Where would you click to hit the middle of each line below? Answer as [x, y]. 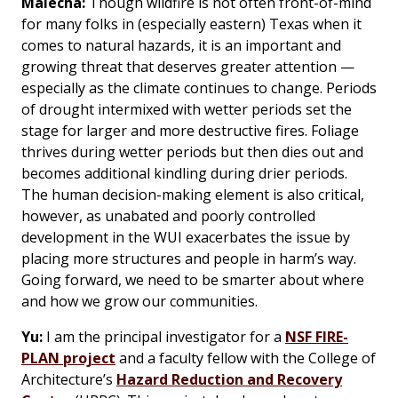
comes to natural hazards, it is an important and [181, 46]
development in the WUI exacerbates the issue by [186, 238]
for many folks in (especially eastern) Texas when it [191, 24]
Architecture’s [69, 380]
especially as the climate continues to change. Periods [199, 88]
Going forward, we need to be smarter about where [193, 280]
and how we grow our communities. [139, 302]
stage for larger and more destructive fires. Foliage [190, 131]
